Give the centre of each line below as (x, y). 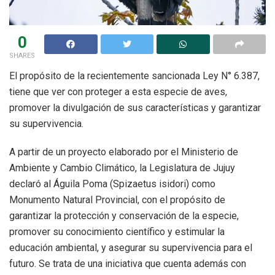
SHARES (22, 55)
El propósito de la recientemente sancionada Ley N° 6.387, (134, 76)
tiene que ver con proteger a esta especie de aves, (118, 91)
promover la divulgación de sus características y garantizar (135, 107)
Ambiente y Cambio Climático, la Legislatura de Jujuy (122, 168)
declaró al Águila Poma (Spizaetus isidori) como (112, 184)
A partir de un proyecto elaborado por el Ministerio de (124, 152)
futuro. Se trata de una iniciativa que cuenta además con (128, 263)
